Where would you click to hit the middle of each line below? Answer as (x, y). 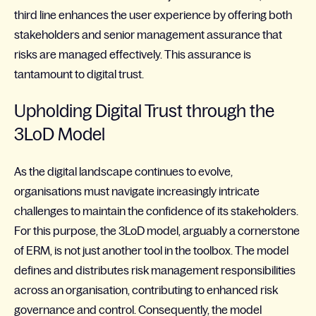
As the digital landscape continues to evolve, (123, 172)
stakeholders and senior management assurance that (148, 34)
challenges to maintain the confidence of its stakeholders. (156, 211)
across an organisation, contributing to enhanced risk (146, 290)
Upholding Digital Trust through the (144, 111)
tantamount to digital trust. (79, 74)
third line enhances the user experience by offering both (153, 14)
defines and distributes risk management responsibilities (155, 271)
